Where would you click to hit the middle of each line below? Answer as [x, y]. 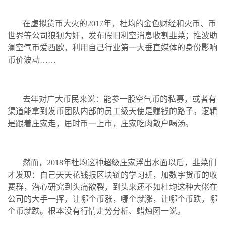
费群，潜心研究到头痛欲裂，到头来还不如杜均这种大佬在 [112, 187]
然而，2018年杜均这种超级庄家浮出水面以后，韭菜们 [120, 162]
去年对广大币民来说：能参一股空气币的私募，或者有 [120, 99]
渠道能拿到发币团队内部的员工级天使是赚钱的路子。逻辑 [112, 111]
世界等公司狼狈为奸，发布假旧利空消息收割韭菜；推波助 [112, 35]
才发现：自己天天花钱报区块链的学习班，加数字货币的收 [112, 175]
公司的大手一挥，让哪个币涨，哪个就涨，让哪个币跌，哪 [112, 199]
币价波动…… [32, 60]
